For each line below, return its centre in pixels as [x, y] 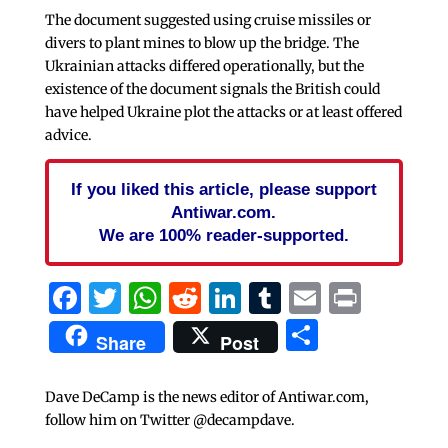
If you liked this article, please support [223, 188]
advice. [68, 134]
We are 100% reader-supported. [223, 234]
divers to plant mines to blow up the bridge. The [201, 42]
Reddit [250, 297]
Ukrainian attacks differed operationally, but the [204, 65]
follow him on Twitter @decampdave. [169, 419]
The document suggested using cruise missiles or [207, 19]
